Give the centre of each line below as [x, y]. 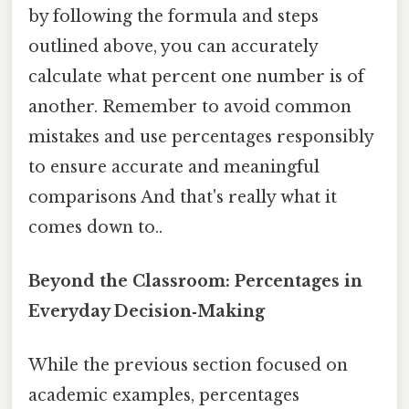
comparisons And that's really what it [183, 197]
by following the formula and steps [173, 16]
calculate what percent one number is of [196, 76]
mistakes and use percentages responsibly [201, 136]
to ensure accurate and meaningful [174, 167]
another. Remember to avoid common [190, 106]
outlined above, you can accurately [173, 46]
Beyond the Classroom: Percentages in [195, 282]
